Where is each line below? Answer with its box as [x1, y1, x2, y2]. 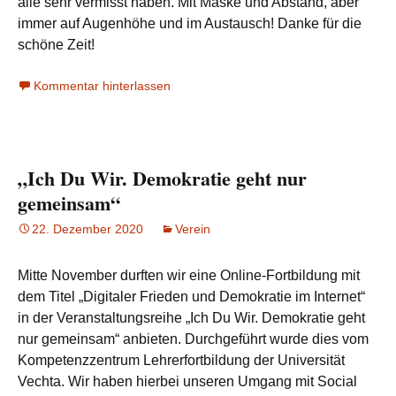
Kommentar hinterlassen [34, 79, 171, 93]
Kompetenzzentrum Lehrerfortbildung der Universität [18, 353, 345, 368]
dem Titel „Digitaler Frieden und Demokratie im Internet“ [18, 289, 365, 304]
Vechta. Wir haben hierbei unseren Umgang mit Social [18, 374, 357, 389]
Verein [175, 222, 210, 236]
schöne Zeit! [18, 37, 95, 52]
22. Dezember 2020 [32, 222, 143, 236]
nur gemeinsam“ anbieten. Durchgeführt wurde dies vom [18, 331, 369, 346]
